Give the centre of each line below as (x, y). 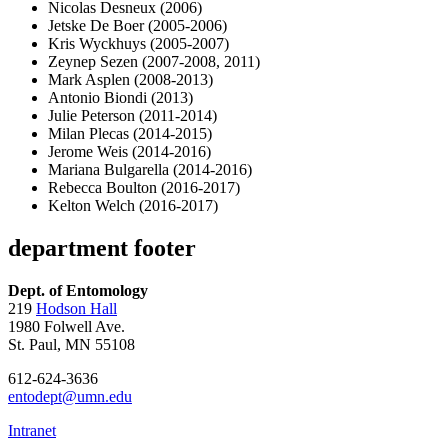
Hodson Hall (76, 308)
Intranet (32, 430)
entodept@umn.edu (70, 396)
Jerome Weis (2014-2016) (129, 152)
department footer (102, 247)
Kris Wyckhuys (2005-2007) (138, 44)
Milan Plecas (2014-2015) (130, 134)
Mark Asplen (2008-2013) (130, 80)
